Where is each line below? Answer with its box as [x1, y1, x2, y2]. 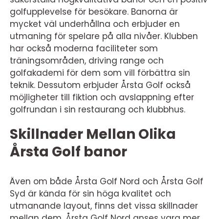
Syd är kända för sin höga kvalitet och [10, 187, 171, 199]
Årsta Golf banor [10, 142, 127, 161]
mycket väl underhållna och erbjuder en [10, 18, 180, 30]
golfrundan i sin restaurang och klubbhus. [10, 103, 185, 115]
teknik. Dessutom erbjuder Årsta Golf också [10, 79, 191, 91]
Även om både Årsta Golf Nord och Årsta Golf [10, 175, 203, 187]
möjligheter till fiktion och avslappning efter [10, 91, 194, 103]
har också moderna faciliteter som [10, 42, 158, 54]
